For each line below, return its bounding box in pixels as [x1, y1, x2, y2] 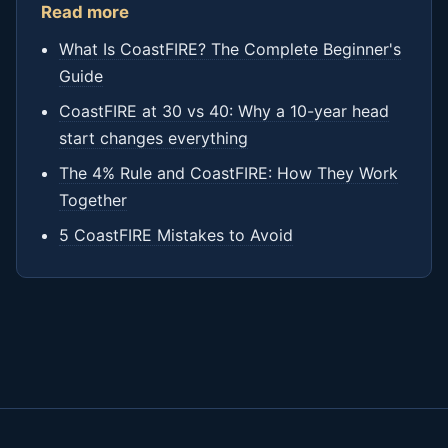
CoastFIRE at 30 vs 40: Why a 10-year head [59, 101, 389, 121]
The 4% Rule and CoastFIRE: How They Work [59, 163, 398, 183]
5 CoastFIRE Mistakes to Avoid [59, 225, 293, 245]
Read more [41, 2, 129, 22]
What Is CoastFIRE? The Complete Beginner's [59, 39, 401, 59]
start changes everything [59, 128, 248, 148]
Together [59, 190, 127, 210]
